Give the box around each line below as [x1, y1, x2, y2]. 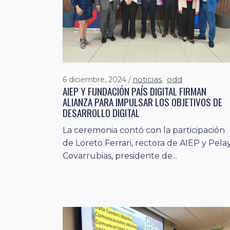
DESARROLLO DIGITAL [63, 105, 140, 120]
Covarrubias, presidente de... [63, 150, 177, 161]
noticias [132, 74, 162, 84]
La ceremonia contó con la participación [63, 125, 225, 135]
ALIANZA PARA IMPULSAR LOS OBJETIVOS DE [63, 94, 222, 109]
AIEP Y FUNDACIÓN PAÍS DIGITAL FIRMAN [63, 83, 206, 98]
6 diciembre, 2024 [63, 74, 128, 84]
